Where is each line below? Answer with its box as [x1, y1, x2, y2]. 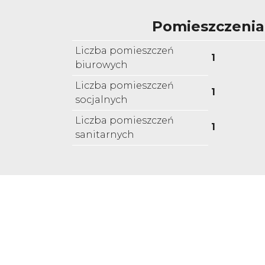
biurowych [75, 59, 128, 71]
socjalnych [75, 94, 128, 106]
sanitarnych [75, 129, 134, 141]
